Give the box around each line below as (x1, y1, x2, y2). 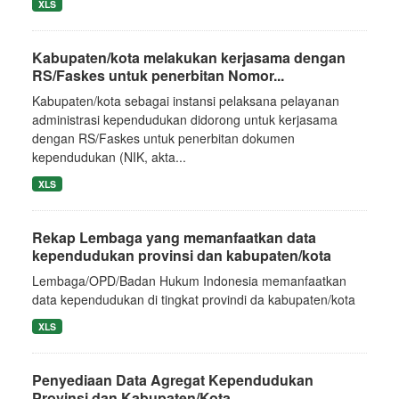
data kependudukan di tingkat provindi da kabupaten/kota (32, 289, 355, 308)
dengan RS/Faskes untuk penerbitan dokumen (32, 128, 295, 147)
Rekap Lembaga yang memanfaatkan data (32, 226, 316, 248)
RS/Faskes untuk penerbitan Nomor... (32, 64, 284, 85)
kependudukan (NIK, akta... (32, 147, 186, 166)
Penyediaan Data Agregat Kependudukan (32, 369, 313, 390)
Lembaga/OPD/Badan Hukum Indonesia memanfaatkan (32, 271, 346, 289)
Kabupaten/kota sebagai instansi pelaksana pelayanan (32, 91, 339, 110)
